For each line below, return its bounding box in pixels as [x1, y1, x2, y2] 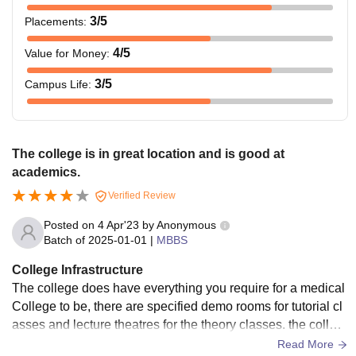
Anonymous [157, 218, 216, 231]
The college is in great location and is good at [12, 146, 284, 161]
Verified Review [106, 189, 176, 201]
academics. [12, 164, 80, 179]
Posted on [44, 218, 98, 231]
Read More [277, 337, 337, 350]
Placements [25, 14, 83, 28]
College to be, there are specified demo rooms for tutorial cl [12, 299, 342, 313]
